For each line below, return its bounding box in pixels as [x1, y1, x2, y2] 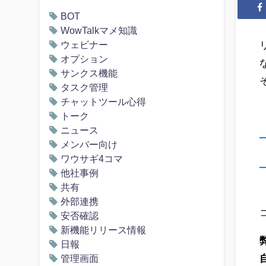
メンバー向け [61, 140, 118, 149]
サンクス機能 [61, 68, 118, 78]
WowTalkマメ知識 [61, 26, 138, 35]
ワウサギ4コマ [61, 154, 123, 163]
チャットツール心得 [61, 97, 147, 106]
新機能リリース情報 [61, 225, 147, 235]
